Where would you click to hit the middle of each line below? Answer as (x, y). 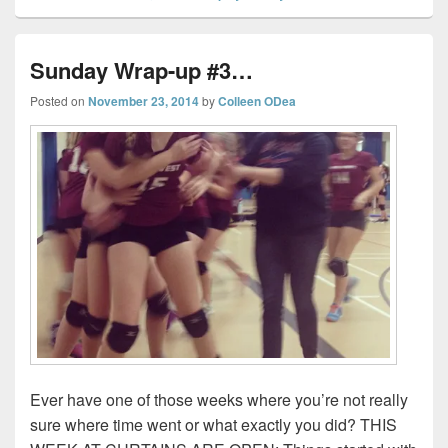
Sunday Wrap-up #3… (141, 69)
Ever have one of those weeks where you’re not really (219, 399)
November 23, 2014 (143, 100)
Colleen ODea (257, 100)
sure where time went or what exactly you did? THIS (213, 424)
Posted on (59, 100)
